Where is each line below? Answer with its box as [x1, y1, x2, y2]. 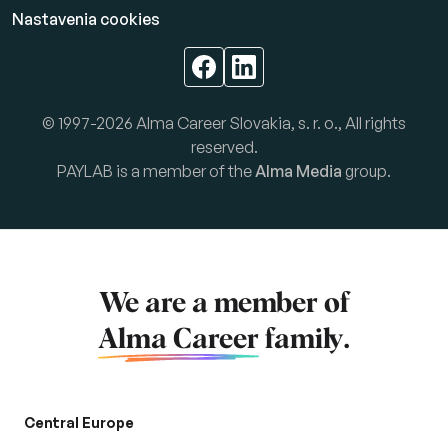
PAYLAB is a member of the [57, 161, 255, 182]
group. [342, 161, 391, 182]
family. [259, 326, 350, 355]
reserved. [190, 137, 258, 158]
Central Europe [24, 414, 134, 432]
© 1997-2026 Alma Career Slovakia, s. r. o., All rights [42, 113, 406, 134]
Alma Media [255, 161, 342, 182]
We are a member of [98, 290, 350, 319]
